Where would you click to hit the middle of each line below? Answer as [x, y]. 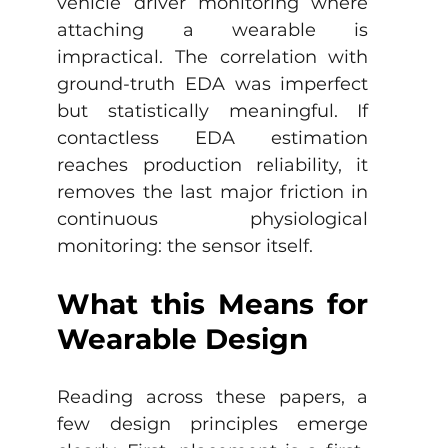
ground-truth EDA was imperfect [213, 84]
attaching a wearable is [213, 30]
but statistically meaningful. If [213, 111]
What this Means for [213, 304]
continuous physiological [213, 219]
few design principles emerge [213, 424]
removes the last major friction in [213, 192]
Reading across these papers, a [213, 397]
